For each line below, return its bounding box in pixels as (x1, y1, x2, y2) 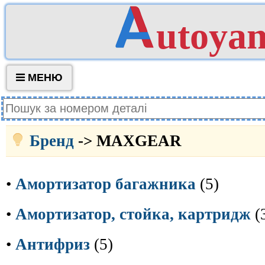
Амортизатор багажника (15, 175, 196, 193)
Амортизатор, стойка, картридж (15, 205, 251, 223)
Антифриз (15, 235, 90, 253)
